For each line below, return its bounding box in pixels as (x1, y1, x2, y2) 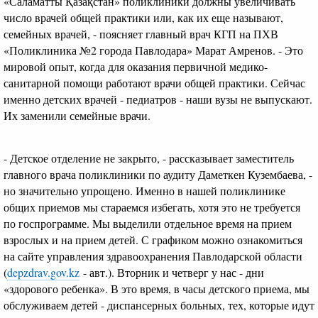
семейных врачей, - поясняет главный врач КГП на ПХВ (4, 26, 278, 41)
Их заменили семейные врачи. (4, 108, 150, 123)
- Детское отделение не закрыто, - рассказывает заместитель (4, 150, 294, 165)
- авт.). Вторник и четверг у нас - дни (79, 264, 264, 280)
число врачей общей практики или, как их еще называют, (4, 10, 283, 25)
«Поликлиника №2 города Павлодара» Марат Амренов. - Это (4, 43, 303, 57)
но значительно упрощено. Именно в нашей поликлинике (4, 182, 285, 198)
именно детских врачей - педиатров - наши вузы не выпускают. (4, 92, 312, 106)
